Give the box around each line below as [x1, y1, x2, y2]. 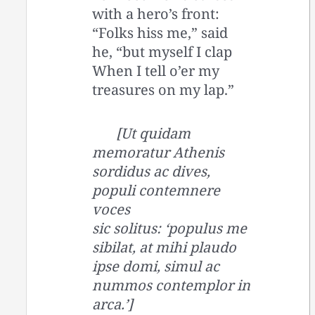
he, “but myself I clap [92, 41, 233, 61]
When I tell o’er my [92, 60, 220, 80]
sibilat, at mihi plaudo [92, 237, 237, 257]
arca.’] [92, 294, 134, 314]
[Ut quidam [115, 123, 191, 143]
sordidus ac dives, [92, 161, 211, 181]
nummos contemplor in [92, 275, 251, 295]
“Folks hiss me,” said [92, 22, 229, 42]
